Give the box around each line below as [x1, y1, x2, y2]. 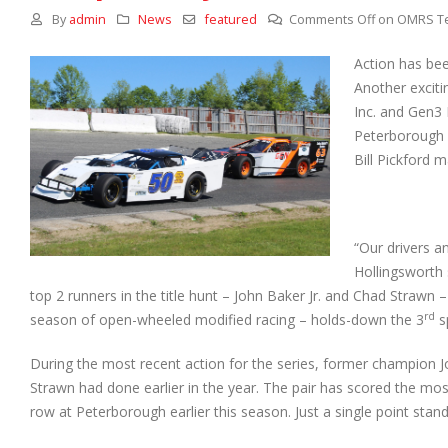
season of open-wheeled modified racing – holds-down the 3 [30, 310, 424, 330]
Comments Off [289, 11, 376, 29]
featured [204, 11, 257, 29]
